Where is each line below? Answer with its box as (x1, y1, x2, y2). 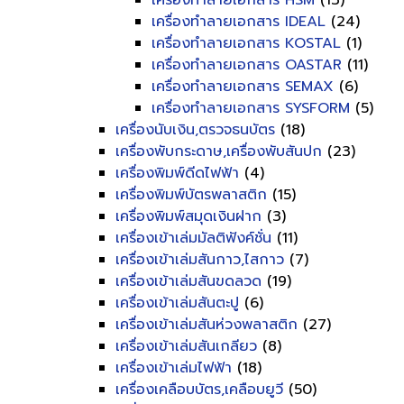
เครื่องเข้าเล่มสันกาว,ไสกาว (115, 249, 284, 271)
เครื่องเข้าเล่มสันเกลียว (115, 335, 257, 357)
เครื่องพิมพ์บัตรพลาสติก (115, 184, 267, 206)
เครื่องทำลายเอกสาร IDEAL (151, 11, 326, 32)
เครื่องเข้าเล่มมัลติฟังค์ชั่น (115, 227, 271, 249)
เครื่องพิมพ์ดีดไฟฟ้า (115, 162, 239, 184)
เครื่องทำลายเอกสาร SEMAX (151, 76, 334, 97)
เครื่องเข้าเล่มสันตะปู (115, 292, 239, 314)
